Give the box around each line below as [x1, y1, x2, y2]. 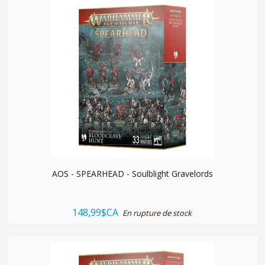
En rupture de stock [122, 207, 192, 218]
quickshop [113, 127, 152, 139]
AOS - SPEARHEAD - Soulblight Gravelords [52, 167, 213, 179]
